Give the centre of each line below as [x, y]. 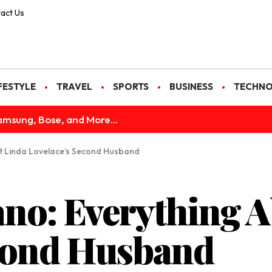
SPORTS [131, 86]
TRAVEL [74, 86]
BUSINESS [191, 86]
